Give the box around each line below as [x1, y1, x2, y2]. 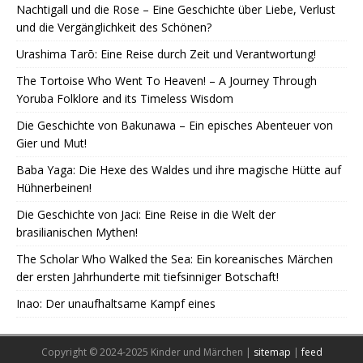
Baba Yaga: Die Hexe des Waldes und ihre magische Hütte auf [16, 162, 341, 177]
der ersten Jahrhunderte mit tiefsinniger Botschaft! [16, 269, 279, 284]
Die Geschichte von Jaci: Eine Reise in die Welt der [16, 207, 275, 222]
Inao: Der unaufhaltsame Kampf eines [16, 296, 216, 311]
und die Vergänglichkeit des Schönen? [16, 19, 211, 35]
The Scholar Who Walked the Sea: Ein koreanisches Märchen [16, 251, 333, 267]
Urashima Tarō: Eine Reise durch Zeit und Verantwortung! [16, 46, 316, 62]
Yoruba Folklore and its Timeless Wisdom [16, 91, 233, 106]
